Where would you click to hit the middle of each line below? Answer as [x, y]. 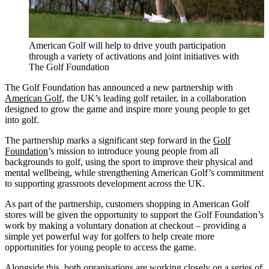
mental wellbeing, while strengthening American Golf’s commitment [134, 172]
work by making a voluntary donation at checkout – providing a [125, 225]
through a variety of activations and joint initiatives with [134, 56]
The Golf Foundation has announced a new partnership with [119, 87]
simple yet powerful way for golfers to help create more [110, 236]
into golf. [22, 119]
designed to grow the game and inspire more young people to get [127, 109]
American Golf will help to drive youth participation [127, 45]
